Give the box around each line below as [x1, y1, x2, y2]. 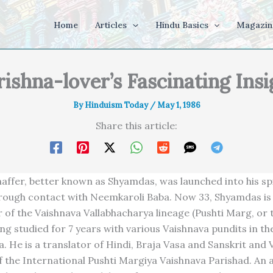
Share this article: [96, 119, 177, 132]
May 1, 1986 [157, 100, 200, 110]
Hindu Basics [155, 19, 208, 30]
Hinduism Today [84, 100, 150, 110]
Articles [95, 19, 127, 30]
